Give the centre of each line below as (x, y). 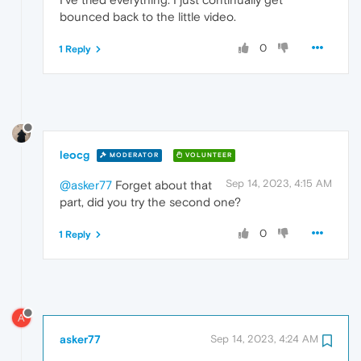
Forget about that (162, 185)
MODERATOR (133, 156)
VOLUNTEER (207, 156)
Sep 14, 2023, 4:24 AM (264, 339)
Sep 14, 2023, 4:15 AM (279, 183)
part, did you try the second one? (150, 201)
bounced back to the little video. (148, 16)
